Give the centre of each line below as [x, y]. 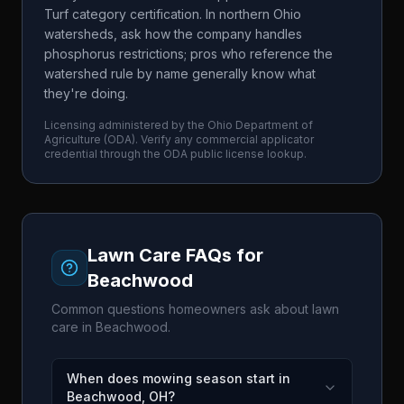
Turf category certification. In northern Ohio [173, 14]
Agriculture [73, 139]
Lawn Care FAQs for [175, 255]
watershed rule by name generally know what [180, 73]
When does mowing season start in [179, 378]
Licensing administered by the [126, 125]
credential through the [104, 154]
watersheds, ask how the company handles [173, 34]
